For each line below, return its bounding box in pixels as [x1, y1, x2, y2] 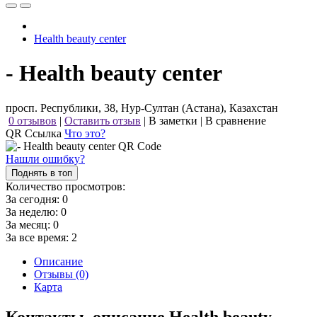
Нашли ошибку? [6, 152, 85, 165]
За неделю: [6, 205, 61, 218]
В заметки [149, 114, 197, 127]
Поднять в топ [11, 167, 72, 178]
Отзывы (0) [34, 267, 88, 280]
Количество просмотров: [6, 180, 125, 192]
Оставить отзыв [64, 114, 141, 127]
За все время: [6, 231, 71, 243]
